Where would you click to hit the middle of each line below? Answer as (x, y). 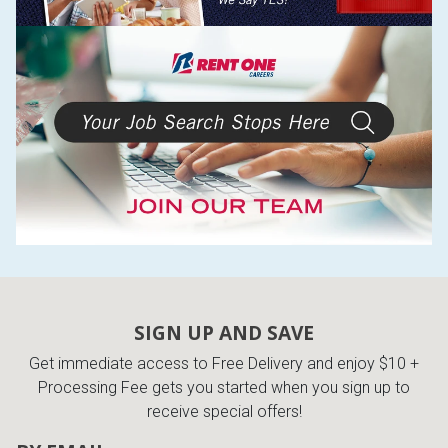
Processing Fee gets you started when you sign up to (224, 388)
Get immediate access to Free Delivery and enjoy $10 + (224, 364)
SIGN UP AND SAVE (224, 333)
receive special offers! (224, 412)
